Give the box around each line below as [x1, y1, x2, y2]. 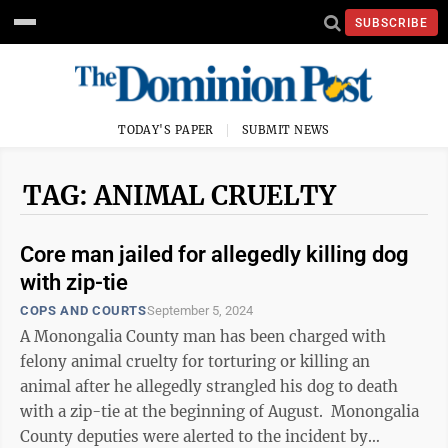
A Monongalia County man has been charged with [20, 327, 386, 346]
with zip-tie [20, 270, 128, 295]
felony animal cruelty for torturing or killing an [20, 352, 370, 371]
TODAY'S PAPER [118, 123, 214, 137]
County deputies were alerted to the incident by [20, 427, 368, 446]
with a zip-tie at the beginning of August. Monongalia [20, 402, 331, 421]
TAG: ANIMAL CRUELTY [23, 179, 336, 212]
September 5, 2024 [146, 303, 253, 318]
